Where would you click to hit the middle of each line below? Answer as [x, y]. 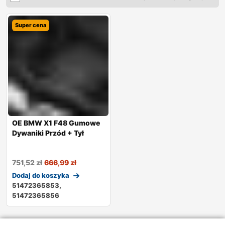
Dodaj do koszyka [41, 175]
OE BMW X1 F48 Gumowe [56, 123]
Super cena [31, 25]
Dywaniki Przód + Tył [48, 133]
